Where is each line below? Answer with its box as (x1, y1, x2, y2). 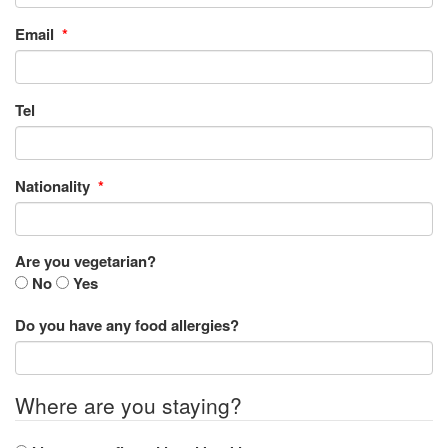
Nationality (15, 175, 94, 197)
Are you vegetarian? (15, 250, 156, 272)
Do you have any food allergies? (15, 314, 239, 336)
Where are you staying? (15, 390, 242, 420)
